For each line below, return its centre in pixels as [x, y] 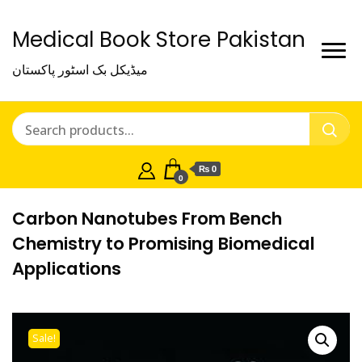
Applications [67, 269]
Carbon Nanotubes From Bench [147, 219]
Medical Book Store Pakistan [159, 40]
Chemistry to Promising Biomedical [164, 244]
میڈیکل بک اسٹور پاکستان [80, 69]
